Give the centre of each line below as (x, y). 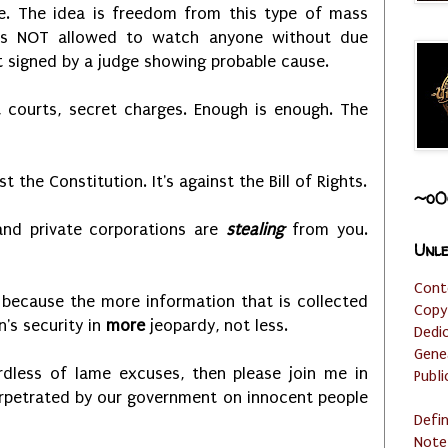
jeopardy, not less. (219, 326)
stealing (255, 230)
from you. (326, 230)
